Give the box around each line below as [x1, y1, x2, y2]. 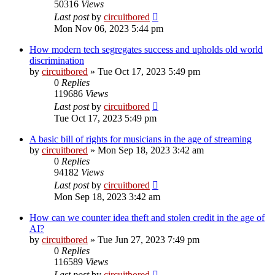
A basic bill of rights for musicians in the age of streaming [29, 133, 252, 144]
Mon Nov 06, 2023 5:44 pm [54, 23, 163, 34]
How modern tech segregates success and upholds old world [29, 44, 263, 55]
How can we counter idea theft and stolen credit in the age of [29, 212, 265, 223]
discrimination [29, 55, 84, 66]
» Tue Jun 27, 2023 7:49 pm [88, 234, 199, 245]
